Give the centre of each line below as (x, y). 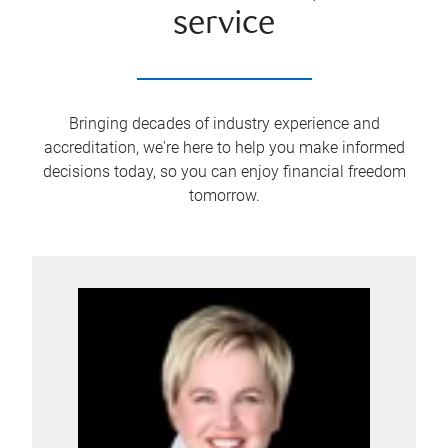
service (224, 25)
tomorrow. (224, 195)
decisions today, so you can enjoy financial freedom (224, 171)
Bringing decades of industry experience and (224, 123)
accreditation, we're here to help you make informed (224, 147)
